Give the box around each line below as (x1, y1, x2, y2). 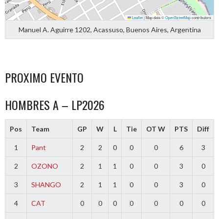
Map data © (145, 14, 165, 20)
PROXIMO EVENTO (5, 68, 84, 86)
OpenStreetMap (165, 14, 191, 20)
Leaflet (131, 14, 143, 20)
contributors (191, 14, 211, 20)
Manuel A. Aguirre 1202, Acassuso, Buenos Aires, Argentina (18, 25, 201, 34)
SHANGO (31, 180, 61, 189)
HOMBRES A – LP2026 (5, 95, 105, 113)
